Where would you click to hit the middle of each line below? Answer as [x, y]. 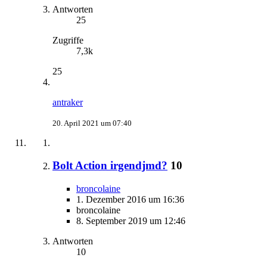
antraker [68, 102]
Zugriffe [68, 40]
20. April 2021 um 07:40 [92, 123]
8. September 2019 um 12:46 [131, 221]
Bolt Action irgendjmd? [110, 166]
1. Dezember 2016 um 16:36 [130, 199]
